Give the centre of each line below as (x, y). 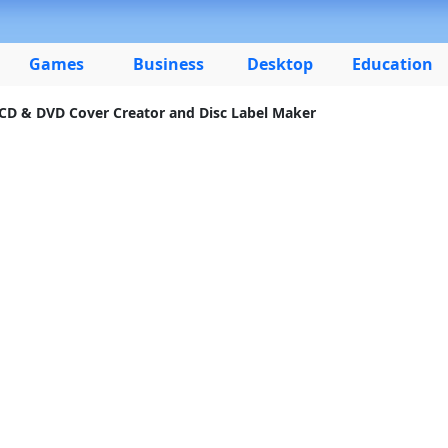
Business (168, 64)
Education (392, 64)
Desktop (280, 64)
